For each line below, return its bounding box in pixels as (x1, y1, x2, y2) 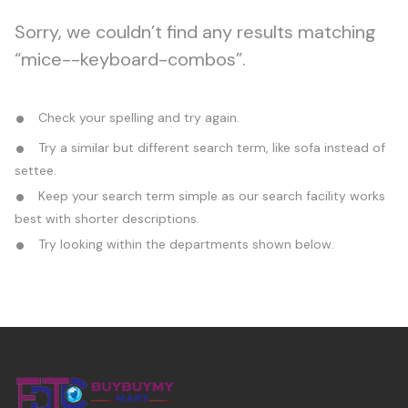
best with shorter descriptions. (15, 209, 199, 227)
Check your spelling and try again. (35, 108, 240, 126)
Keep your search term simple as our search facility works (35, 187, 385, 204)
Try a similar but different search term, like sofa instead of (35, 138, 385, 156)
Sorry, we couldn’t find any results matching (15, 19, 376, 44)
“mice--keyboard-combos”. (15, 46, 246, 71)
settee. (15, 161, 56, 178)
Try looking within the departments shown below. (35, 235, 334, 252)
